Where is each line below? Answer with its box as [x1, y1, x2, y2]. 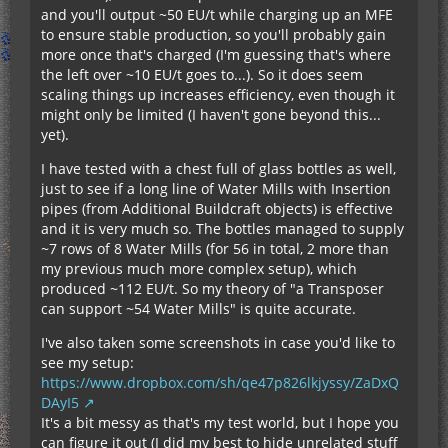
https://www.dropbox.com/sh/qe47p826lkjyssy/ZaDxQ [41, 372, 399, 392]
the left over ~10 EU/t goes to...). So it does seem [41, 64, 363, 84]
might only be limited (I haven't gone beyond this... [41, 104, 381, 124]
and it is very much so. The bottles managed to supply [41, 218, 404, 238]
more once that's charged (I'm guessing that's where [41, 44, 391, 64]
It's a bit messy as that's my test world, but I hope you [41, 412, 399, 432]
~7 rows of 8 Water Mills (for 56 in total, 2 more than [41, 238, 389, 258]
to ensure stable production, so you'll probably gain [41, 24, 386, 44]
